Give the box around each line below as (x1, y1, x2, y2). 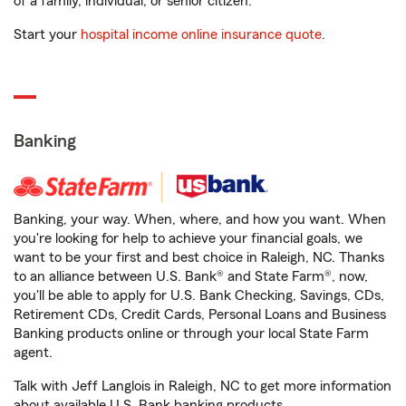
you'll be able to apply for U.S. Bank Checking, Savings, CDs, (14, 288, 384, 303)
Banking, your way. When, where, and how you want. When (14, 212, 386, 227)
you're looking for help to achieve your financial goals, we (14, 231, 362, 246)
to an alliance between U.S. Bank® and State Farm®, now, (14, 269, 368, 284)
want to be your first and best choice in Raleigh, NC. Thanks (14, 250, 384, 265)
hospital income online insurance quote (81, 27, 322, 42)
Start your (14, 27, 81, 42)
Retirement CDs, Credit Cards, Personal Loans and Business (14, 307, 386, 322)
